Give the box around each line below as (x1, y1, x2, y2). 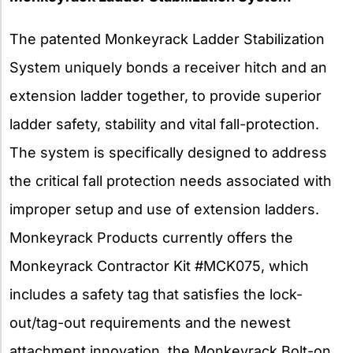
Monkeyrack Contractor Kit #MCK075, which (9, 257, 309, 274)
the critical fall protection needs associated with (9, 172, 332, 189)
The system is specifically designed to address (9, 143, 327, 161)
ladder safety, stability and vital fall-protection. (9, 115, 319, 132)
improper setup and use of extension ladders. (9, 200, 319, 217)
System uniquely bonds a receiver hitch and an (9, 58, 327, 76)
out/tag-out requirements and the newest (9, 314, 291, 331)
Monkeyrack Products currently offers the (9, 229, 293, 246)
